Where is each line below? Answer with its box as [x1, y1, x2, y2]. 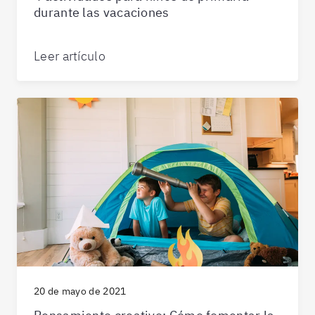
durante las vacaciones [34, 4, 169, 20]
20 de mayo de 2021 [34, 284, 127, 297]
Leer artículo [34, 47, 105, 64]
